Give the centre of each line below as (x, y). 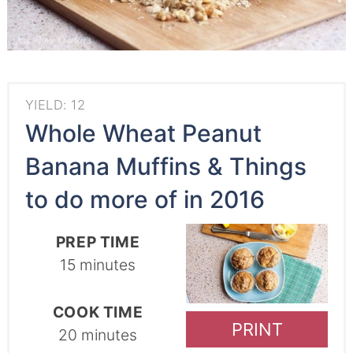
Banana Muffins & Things (165, 166)
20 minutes (98, 334)
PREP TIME (98, 242)
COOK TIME (98, 312)
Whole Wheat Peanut (143, 133)
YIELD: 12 (55, 104)
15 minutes (98, 264)
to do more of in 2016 (145, 199)
